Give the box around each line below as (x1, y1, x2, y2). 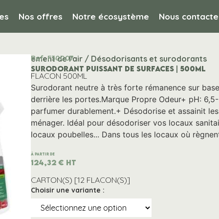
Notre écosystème (72, 11, 150, 22)
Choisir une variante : (30, 185, 105, 195)
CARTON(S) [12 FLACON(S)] (30, 175, 130, 185)
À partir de (30, 152, 55, 156)
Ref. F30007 (30, 53, 73, 63)
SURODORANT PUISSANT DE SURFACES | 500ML (30, 64, 206, 73)
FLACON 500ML (30, 71, 87, 81)
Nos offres (19, 11, 63, 22)
